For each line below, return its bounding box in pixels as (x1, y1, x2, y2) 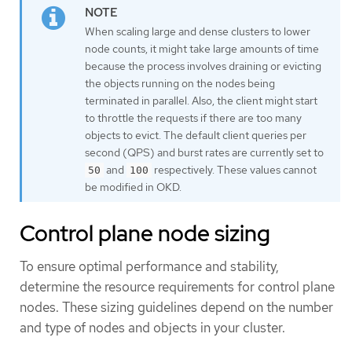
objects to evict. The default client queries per (85, 127, 306, 142)
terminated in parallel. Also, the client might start (85, 93, 317, 108)
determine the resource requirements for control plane (20, 278, 335, 296)
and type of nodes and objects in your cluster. (20, 319, 285, 337)
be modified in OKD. (85, 179, 181, 194)
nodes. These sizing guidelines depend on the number (20, 299, 333, 317)
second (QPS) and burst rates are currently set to (85, 145, 324, 159)
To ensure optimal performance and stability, (20, 258, 279, 276)
